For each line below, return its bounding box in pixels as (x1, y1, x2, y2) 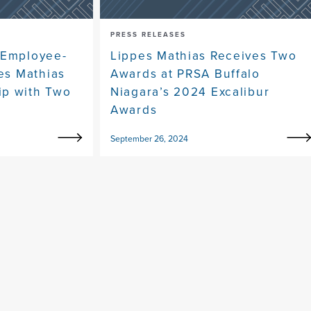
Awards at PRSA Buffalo (110, 65, 260, 83)
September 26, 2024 (110, 133, 188, 146)
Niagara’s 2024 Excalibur (110, 83, 270, 101)
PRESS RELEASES (110, 29, 186, 40)
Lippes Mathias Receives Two (110, 47, 297, 65)
